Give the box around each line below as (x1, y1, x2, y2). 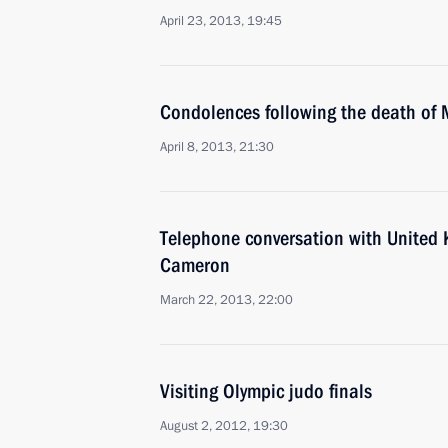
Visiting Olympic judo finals (160, 379, 372, 403)
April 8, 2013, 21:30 (160, 138, 274, 156)
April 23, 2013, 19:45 (160, 12, 282, 30)
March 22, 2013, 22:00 (160, 291, 293, 309)
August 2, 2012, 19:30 (160, 417, 288, 435)
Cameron (160, 253, 230, 277)
